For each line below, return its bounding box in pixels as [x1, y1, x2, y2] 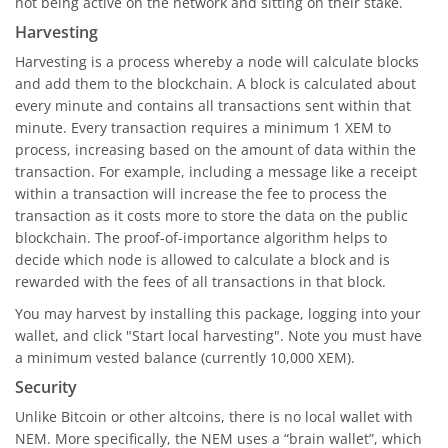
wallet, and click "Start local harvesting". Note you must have [15, 326, 422, 345]
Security [15, 376, 77, 398]
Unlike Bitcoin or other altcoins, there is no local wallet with [15, 407, 413, 426]
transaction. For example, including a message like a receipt [15, 162, 417, 181]
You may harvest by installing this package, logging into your [15, 304, 421, 323]
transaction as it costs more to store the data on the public [15, 206, 408, 225]
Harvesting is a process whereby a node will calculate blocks [15, 52, 419, 71]
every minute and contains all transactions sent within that [15, 96, 411, 115]
